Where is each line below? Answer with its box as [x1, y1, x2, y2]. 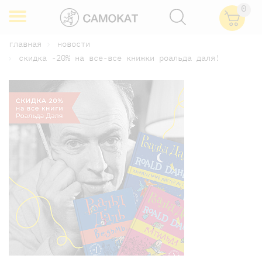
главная [9, 39, 42, 49]
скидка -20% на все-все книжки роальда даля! [19, 52, 220, 63]
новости [57, 39, 90, 49]
